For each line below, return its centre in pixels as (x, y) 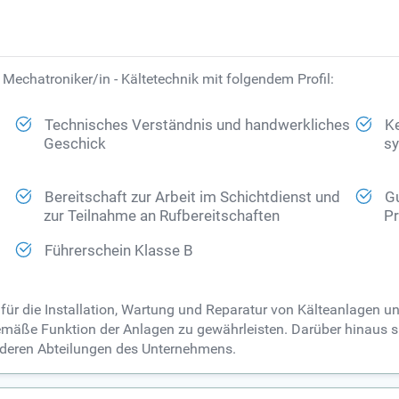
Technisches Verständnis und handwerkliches (198, 126)
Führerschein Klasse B (119, 251)
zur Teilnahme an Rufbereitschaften (162, 216)
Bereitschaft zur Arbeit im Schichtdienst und (193, 198)
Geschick (75, 144)
